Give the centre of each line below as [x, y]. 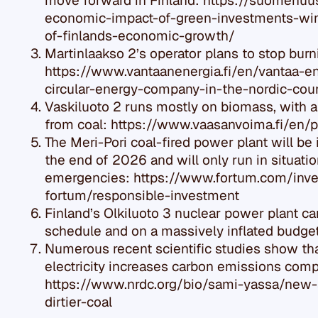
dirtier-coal [78, 302]
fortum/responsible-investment [142, 195]
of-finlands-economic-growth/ [140, 35]
